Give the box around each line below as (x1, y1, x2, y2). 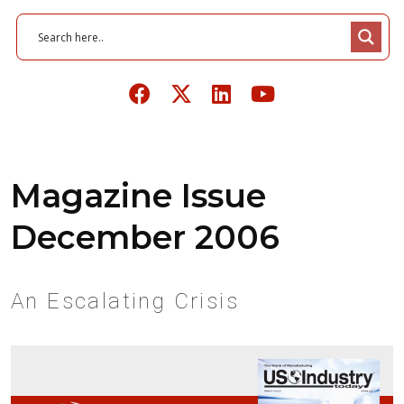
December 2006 (11, 217, 280, 258)
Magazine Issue (11, 176, 266, 216)
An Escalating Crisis (11, 289, 239, 315)
